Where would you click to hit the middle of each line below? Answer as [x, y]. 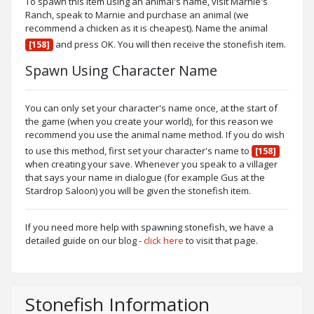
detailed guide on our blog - [84, 240]
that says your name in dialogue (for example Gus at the [145, 177]
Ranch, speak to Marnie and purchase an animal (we [137, 14]
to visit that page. [221, 240]
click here [164, 240]
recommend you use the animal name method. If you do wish [155, 134]
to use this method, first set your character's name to [138, 150]
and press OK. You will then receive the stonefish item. [169, 44]
